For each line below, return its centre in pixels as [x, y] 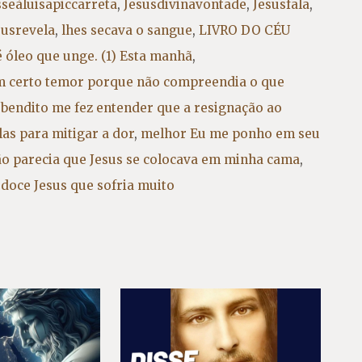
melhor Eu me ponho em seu [230, 133]
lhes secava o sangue [127, 30]
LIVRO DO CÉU [244, 30]
